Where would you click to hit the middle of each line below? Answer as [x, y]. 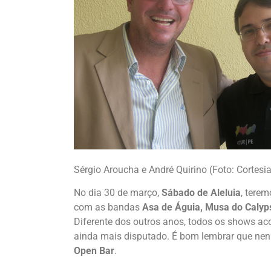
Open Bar [94, 251]
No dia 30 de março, [118, 193]
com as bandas [108, 207]
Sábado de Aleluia [201, 193]
